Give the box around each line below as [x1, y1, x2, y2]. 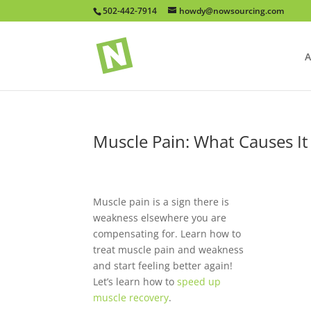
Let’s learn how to [93, 275, 178, 289]
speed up [177, 275, 221, 289]
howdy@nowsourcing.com [179, 5, 285, 17]
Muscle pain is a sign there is [93, 195, 230, 209]
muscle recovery [93, 291, 169, 305]
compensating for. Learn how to [93, 227, 242, 241]
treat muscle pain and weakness [93, 243, 244, 257]
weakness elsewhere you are [93, 211, 227, 225]
